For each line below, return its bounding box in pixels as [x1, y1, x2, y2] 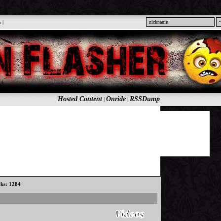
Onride [106, 95, 126, 103]
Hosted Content [57, 95, 102, 103]
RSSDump [129, 95, 160, 103]
